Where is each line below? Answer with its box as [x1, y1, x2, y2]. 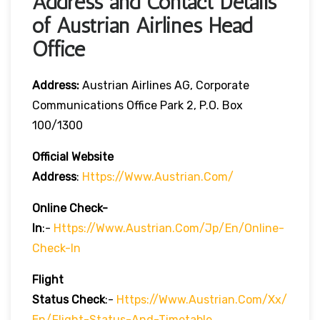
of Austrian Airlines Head [32, 12, 252, 39]
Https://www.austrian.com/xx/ [116, 292, 287, 306]
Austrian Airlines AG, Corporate [82, 78, 249, 92]
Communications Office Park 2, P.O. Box [32, 98, 243, 112]
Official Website [32, 149, 114, 164]
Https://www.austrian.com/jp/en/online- [54, 221, 284, 235]
